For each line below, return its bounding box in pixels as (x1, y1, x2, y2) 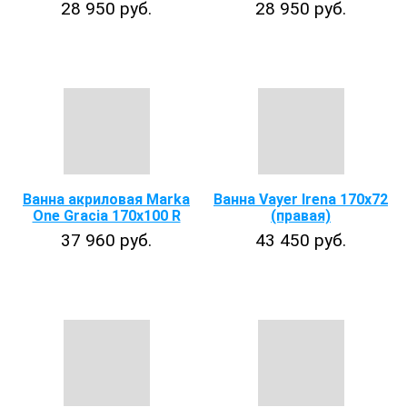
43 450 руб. (255, 230, 346, 251)
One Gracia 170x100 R (32, 207, 181, 224)
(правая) (271, 207, 331, 224)
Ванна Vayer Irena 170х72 (213, 191, 388, 208)
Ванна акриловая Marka (23, 191, 190, 208)
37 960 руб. (61, 230, 152, 251)
